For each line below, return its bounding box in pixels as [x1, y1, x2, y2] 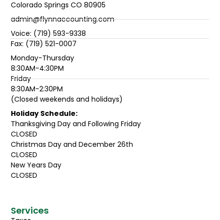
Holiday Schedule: [11, 108, 78, 118]
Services [11, 204, 49, 217]
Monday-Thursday [11, 53, 75, 63]
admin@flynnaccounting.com [11, 14, 115, 24]
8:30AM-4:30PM [11, 63, 64, 73]
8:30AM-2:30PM [11, 83, 63, 94]
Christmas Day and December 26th [11, 139, 134, 149]
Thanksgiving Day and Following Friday [11, 118, 141, 129]
